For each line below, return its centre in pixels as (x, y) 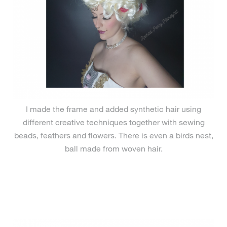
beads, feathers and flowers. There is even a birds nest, (113, 135)
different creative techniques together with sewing (113, 122)
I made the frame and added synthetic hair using (113, 109)
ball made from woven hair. (113, 148)
